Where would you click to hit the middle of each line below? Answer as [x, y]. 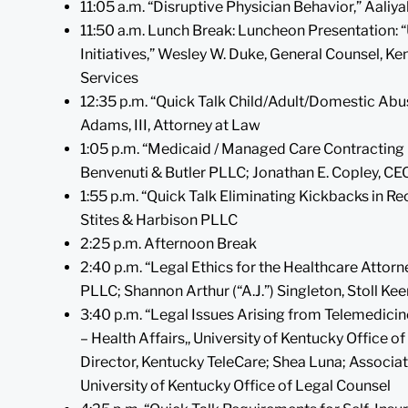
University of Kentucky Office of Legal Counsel [235, 385]
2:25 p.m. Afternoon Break [168, 243]
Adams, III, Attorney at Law [170, 125]
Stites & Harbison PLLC [159, 219]
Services [109, 77]
